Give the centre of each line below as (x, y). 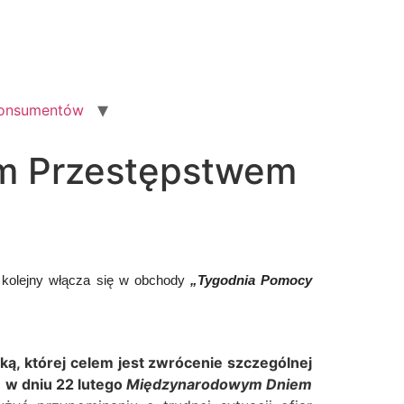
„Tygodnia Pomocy (251, 280)
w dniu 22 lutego (66, 385)
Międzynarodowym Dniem (219, 385)
